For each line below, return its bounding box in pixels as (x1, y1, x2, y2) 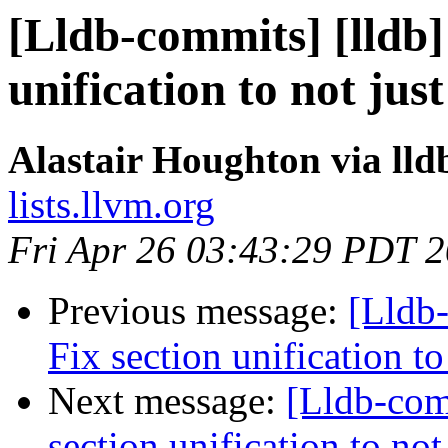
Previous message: (48, 289, 348, 333)
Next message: (48, 379, 286, 423)
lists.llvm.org (8, 183, 215, 227)
